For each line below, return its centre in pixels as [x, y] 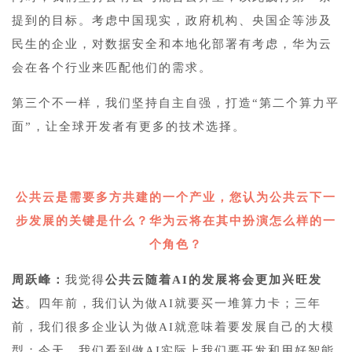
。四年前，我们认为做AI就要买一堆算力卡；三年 [173, 303]
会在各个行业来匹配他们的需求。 [112, 67]
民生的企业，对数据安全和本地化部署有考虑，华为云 [172, 44]
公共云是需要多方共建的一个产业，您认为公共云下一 [176, 197]
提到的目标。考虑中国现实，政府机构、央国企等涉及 [172, 20]
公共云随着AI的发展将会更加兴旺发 [214, 279]
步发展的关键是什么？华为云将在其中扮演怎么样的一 [176, 220]
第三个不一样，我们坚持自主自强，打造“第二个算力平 [176, 103]
